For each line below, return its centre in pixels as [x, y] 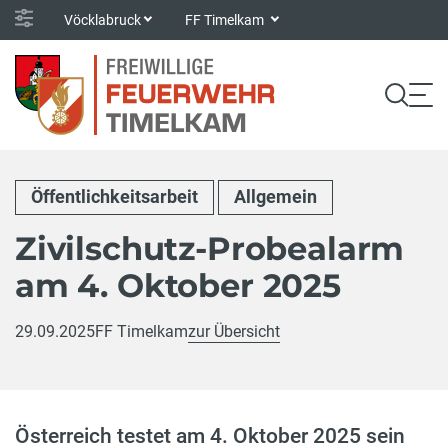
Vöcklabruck [102, 19]
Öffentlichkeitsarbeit [114, 197]
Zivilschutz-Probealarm [210, 248]
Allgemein [275, 197]
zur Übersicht [234, 331]
